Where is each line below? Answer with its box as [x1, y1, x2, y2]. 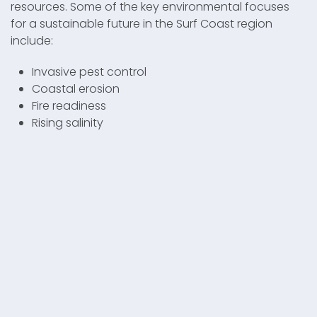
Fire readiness [32, 97, 106, 114]
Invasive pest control [32, 63, 146, 80]
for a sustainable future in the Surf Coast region [11, 15, 272, 32]
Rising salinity [32, 114, 103, 131]
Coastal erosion [32, 80, 120, 97]
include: [11, 32, 53, 49]
